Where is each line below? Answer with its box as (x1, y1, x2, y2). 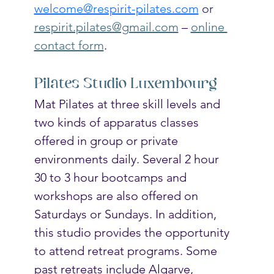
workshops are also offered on (34, 188, 201, 203)
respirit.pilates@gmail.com (34, 19, 179, 34)
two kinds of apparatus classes (34, 114, 202, 130)
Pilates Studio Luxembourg (34, 75, 217, 92)
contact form (34, 37, 104, 53)
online (190, 19, 228, 34)
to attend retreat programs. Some (34, 243, 220, 258)
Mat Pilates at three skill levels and (34, 96, 223, 111)
